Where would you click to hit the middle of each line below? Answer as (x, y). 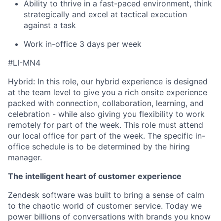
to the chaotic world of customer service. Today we (105, 205)
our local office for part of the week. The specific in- (107, 135)
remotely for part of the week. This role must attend (106, 125)
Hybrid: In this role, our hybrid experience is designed (108, 81)
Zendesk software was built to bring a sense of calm (106, 195)
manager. (25, 157)
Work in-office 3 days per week (83, 44)
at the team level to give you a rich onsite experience (108, 92)
